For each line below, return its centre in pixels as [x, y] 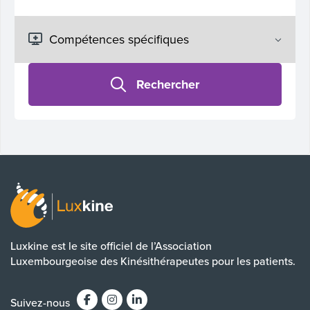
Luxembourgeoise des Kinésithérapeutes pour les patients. [153, 261]
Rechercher [168, 84]
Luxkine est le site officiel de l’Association [111, 246]
